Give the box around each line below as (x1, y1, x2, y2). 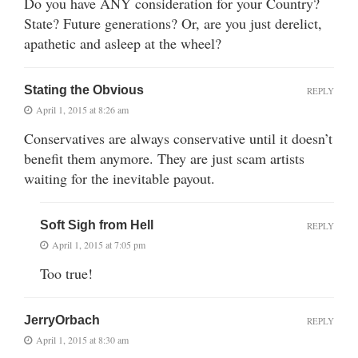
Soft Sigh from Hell (40, 217, 153, 232)
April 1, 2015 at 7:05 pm (52, 237, 145, 251)
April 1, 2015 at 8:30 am (36, 332, 129, 346)
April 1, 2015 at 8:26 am (36, 102, 129, 116)
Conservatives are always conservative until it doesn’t (24, 128, 332, 148)
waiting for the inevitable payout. (24, 168, 215, 188)
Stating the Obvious (24, 82, 144, 97)
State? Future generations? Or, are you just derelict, (24, 13, 322, 33)
